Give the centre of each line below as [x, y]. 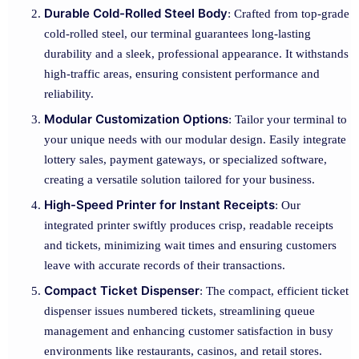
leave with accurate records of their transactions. [165, 265]
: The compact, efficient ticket [274, 291]
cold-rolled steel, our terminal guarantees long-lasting [177, 34]
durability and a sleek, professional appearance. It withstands [196, 54]
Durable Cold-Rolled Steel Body [136, 13]
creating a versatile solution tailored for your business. [179, 179]
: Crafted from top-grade [288, 14]
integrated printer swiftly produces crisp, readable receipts [189, 225]
